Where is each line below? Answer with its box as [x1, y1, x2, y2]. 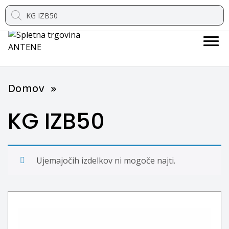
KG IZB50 [8, 106, 105, 136]
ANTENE [110, 50, 135, 60]
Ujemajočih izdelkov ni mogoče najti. [36, 155, 175, 166]
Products [5, 3, 39, 14]
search [5, 11, 30, 22]
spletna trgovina [110, 42, 163, 52]
